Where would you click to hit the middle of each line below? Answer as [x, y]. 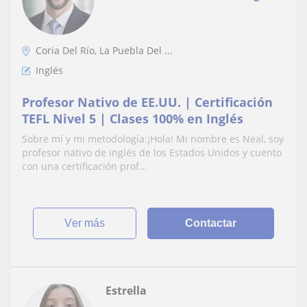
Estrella [126, 290]
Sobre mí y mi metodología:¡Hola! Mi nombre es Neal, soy [153, 138]
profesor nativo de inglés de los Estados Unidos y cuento [152, 152]
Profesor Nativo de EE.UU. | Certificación [147, 102]
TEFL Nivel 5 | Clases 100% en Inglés [133, 118]
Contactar [211, 223]
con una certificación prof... [85, 166]
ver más [89, 223]
